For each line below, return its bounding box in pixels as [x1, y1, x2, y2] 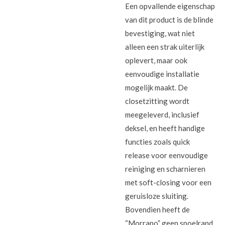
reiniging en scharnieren [125, 164, 205, 174]
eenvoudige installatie [125, 69, 199, 79]
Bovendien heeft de [125, 205, 190, 214]
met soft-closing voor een [125, 178, 211, 187]
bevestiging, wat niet [125, 29, 195, 38]
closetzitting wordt [125, 96, 189, 106]
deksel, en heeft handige [125, 124, 205, 133]
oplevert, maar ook [125, 56, 187, 65]
